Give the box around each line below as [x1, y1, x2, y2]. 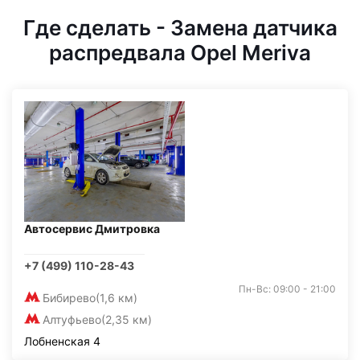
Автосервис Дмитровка [24, 222, 160, 235]
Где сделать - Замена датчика [22, 15, 337, 40]
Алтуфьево [43, 313, 101, 326]
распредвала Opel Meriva [49, 40, 311, 65]
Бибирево [43, 291, 96, 305]
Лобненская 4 [24, 334, 100, 348]
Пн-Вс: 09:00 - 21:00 [239, 283, 336, 295]
